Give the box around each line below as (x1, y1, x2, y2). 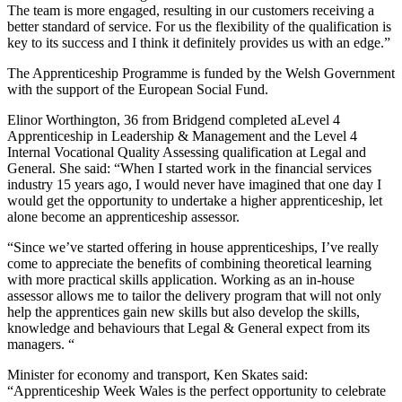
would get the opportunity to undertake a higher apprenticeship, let (7, 193, 382, 209)
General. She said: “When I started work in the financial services (7, 161, 371, 177)
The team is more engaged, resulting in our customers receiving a (7, 3, 374, 19)
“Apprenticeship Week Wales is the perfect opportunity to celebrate (7, 383, 386, 399)
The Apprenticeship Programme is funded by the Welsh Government (7, 66, 395, 82)
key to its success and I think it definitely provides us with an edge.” (7, 35, 390, 51)
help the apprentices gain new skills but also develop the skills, (7, 304, 360, 320)
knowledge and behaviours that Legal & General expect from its (7, 320, 370, 336)
